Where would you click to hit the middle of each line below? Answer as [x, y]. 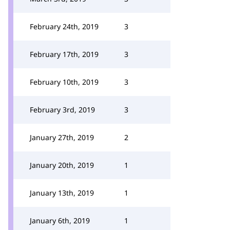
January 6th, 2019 [60, 221]
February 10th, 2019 [64, 82]
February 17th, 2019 [64, 54]
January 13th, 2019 [62, 193]
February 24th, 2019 [64, 26]
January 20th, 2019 [62, 165]
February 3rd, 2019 [62, 110]
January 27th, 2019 [62, 137]
